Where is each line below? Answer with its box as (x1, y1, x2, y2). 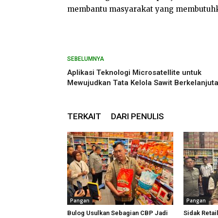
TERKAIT (67, 111, 101, 121)
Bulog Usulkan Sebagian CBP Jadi (67, 209, 168, 217)
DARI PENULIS (111, 111, 164, 121)
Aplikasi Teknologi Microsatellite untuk (67, 68, 201, 77)
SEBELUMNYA (67, 55, 104, 62)
